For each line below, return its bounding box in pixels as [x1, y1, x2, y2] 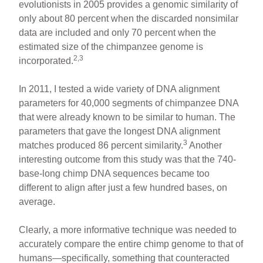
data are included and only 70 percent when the [19, 27, 217, 38]
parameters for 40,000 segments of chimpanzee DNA [19, 97, 239, 108]
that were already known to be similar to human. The [19, 112, 236, 122]
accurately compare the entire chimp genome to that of [19, 238, 244, 249]
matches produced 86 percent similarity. [19, 140, 184, 150]
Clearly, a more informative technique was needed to [19, 224, 237, 235]
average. [19, 196, 56, 207]
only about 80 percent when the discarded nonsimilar [19, 13, 239, 23]
